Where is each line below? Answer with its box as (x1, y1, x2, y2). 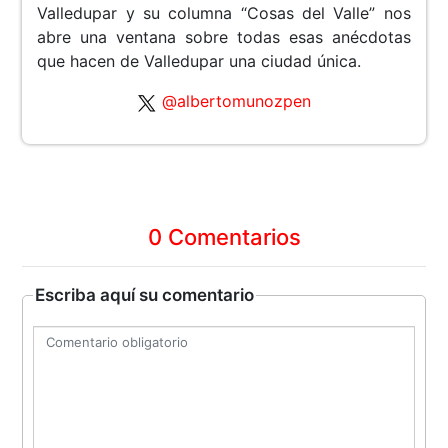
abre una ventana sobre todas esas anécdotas (37, 27, 411, 48)
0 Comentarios (147, 224, 301, 251)
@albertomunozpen (162, 91, 311, 112)
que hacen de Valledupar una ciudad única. (37, 51, 362, 72)
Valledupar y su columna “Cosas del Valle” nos (37, 3, 411, 24)
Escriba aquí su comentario (35, 285, 255, 306)
